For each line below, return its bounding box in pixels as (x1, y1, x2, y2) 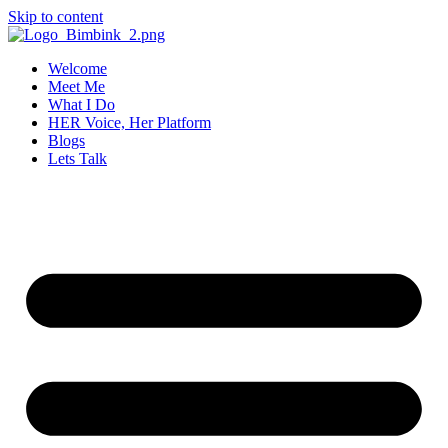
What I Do (48, 96, 115, 113)
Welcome (48, 60, 107, 77)
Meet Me (48, 78, 105, 95)
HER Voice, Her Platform (48, 114, 211, 131)
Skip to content (8, 8, 103, 25)
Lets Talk (48, 150, 107, 167)
